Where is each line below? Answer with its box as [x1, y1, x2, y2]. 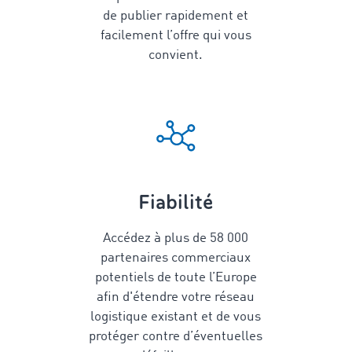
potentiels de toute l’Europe [94, 271, 257, 284]
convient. [148, 49, 203, 62]
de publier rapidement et [103, 9, 249, 23]
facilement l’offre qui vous [100, 29, 251, 42]
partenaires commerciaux [101, 251, 251, 265]
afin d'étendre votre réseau [97, 291, 255, 304]
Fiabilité [138, 189, 214, 215]
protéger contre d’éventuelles [89, 330, 263, 343]
